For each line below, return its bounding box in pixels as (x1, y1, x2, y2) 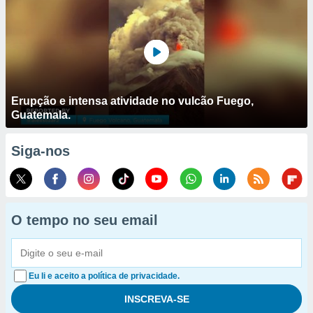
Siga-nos (11, 143, 70, 159)
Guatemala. (11, 109, 71, 121)
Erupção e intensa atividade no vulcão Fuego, (11, 95, 254, 107)
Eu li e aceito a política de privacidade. (29, 271, 180, 281)
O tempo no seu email (11, 212, 158, 228)
